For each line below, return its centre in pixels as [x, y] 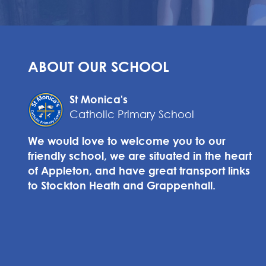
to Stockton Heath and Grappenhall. [122, 185]
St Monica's [99, 99]
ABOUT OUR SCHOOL [99, 66]
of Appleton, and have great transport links [139, 170]
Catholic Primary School [132, 114]
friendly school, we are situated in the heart [140, 156]
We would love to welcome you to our [127, 141]
